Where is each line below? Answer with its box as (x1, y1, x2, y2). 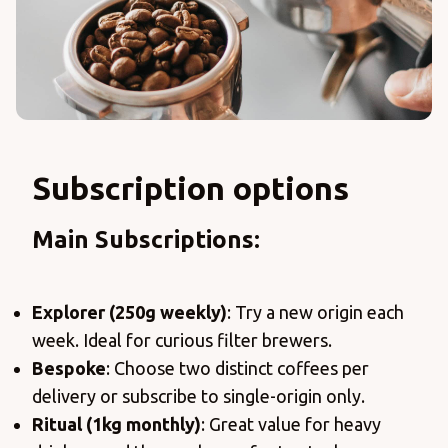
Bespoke (32, 358, 106, 379)
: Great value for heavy (201, 414, 381, 435)
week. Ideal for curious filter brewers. (32, 330, 332, 351)
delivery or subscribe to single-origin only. (32, 386, 365, 407)
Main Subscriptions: (32, 226, 260, 254)
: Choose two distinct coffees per (106, 358, 369, 379)
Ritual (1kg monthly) (32, 414, 201, 435)
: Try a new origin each (227, 302, 404, 323)
